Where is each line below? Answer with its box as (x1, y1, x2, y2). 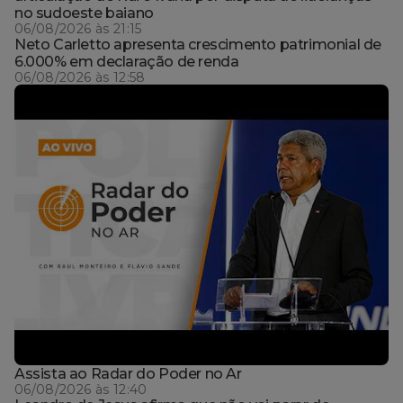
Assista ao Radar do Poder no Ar (14, 364, 242, 382)
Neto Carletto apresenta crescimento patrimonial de (14, 35, 381, 53)
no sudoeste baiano (14, 4, 154, 22)
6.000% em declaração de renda (14, 52, 239, 70)
